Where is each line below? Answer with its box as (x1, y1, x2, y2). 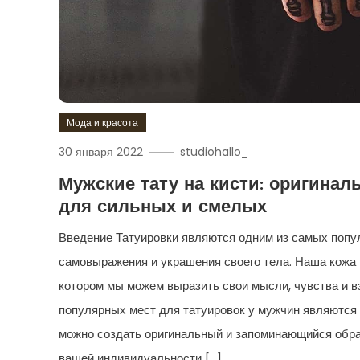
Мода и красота (67, 115, 139, 129)
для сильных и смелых (59, 198, 268, 217)
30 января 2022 (59, 143, 144, 160)
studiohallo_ (180, 143, 249, 160)
